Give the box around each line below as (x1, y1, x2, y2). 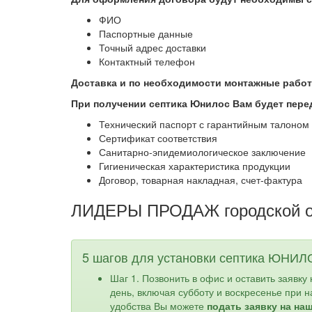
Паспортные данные (99, 26, 193, 40)
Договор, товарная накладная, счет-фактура (99, 173, 302, 187)
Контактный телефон (99, 54, 195, 68)
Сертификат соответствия (99, 131, 217, 145)
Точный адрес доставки (99, 40, 206, 54)
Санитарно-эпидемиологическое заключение (99, 145, 306, 159)
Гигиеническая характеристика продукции (99, 159, 290, 173)
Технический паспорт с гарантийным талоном (99, 117, 309, 131)
